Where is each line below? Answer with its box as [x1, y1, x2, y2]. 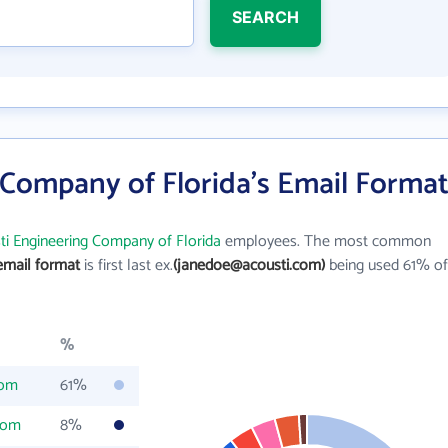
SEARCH [231, 7, 299, 27]
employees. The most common [221, 228, 431, 255]
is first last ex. [80, 252, 173, 279]
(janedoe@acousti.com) [173, 252, 325, 279]
